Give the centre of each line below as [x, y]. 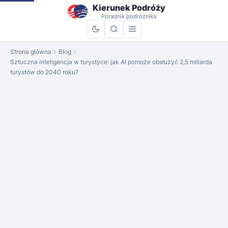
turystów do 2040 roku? [44, 72]
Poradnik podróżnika [129, 16]
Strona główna [31, 52]
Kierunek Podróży [129, 8]
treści [18, 15]
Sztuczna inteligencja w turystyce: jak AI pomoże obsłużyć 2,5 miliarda [111, 62]
